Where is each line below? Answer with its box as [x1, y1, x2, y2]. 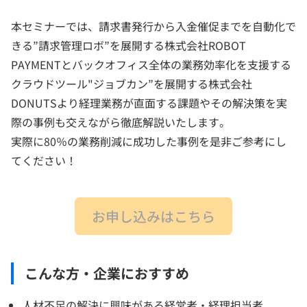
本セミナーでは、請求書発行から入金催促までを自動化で [11, 17, 296, 34]
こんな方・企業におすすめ [25, 262, 189, 283]
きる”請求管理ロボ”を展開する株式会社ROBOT [11, 36, 246, 53]
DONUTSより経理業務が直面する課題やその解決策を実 [11, 94, 287, 111]
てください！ [11, 151, 77, 169]
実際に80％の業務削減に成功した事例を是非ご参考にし [11, 132, 286, 149]
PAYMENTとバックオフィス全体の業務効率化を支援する [11, 56, 291, 73]
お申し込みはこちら [92, 206, 215, 226]
